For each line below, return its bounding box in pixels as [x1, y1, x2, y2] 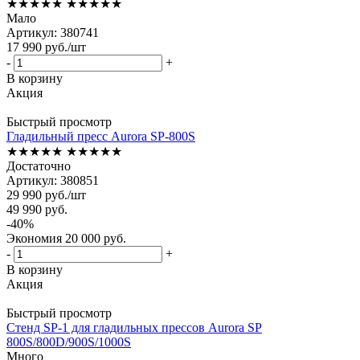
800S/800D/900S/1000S [6, 334, 131, 349]
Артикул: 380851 [6, 173, 99, 187]
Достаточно [6, 158, 71, 173]
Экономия [6, 231, 65, 245]
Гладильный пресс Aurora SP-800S [6, 129, 195, 143]
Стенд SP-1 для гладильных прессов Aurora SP [6, 320, 262, 334]
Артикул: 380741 [6, 25, 99, 39]
